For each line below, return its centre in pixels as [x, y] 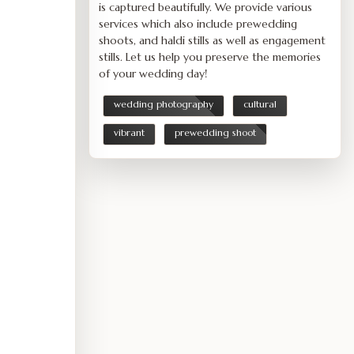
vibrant [129, 132]
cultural [260, 104]
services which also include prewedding [198, 24]
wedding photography [164, 104]
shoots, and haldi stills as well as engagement [212, 40]
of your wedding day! [153, 73]
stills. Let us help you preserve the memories [210, 57]
